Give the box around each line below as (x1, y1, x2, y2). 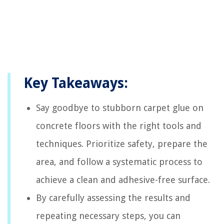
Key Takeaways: (23, 74, 128, 91)
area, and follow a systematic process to (36, 156, 202, 167)
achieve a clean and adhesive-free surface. (36, 174, 210, 185)
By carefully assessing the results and (36, 192, 190, 203)
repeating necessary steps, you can (36, 210, 180, 221)
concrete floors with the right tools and (36, 120, 201, 131)
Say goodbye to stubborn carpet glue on (36, 102, 203, 113)
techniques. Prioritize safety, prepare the (36, 138, 207, 149)
